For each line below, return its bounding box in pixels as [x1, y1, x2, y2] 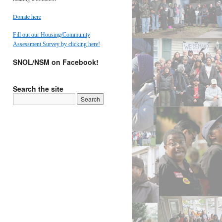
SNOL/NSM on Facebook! [13, 57, 99, 67]
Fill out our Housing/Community [13, 31, 90, 38]
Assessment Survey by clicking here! [13, 41, 100, 48]
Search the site [13, 84, 63, 94]
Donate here [13, 12, 41, 20]
